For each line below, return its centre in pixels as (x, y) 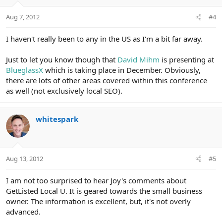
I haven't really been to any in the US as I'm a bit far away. (104, 39)
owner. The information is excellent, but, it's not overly (98, 201)
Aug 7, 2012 (23, 17)
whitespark (57, 119)
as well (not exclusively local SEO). (64, 91)
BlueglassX (25, 70)
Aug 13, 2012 (25, 158)
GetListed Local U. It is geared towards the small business (104, 191)
